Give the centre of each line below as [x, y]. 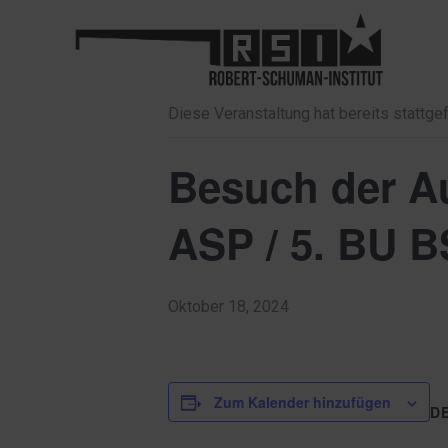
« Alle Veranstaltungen [253, 50]
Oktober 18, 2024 [228, 306]
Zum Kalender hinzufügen [302, 402]
